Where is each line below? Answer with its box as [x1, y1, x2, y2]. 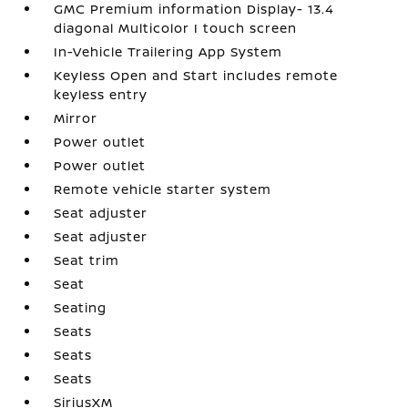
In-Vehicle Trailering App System [54, 42, 283, 60]
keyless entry [54, 85, 148, 103]
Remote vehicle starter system [54, 179, 272, 198]
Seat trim [54, 250, 120, 269]
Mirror [54, 108, 98, 127]
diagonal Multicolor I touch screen [54, 18, 298, 36]
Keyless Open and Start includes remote [54, 66, 339, 84]
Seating [54, 298, 107, 316]
